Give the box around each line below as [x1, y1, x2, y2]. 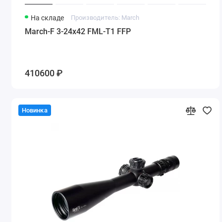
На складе [31, 13, 64, 22]
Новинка [21, 107, 48, 114]
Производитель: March [70, 13, 139, 21]
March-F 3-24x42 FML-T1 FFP [25, 26, 131, 36]
